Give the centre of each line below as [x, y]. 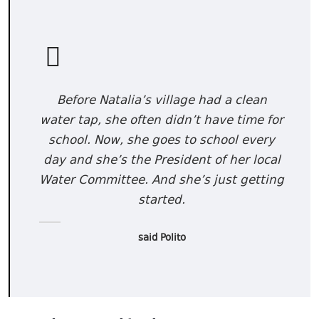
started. [162, 201]
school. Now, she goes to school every [162, 141]
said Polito [162, 239]
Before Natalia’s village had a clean [162, 101]
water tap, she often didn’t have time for [162, 121]
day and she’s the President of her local [162, 161]
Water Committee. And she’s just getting [162, 181]
